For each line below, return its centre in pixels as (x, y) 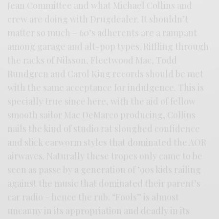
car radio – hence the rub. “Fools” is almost (93, 197)
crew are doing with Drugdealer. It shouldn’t (98, 19)
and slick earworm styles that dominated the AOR (107, 142)
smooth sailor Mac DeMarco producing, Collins (102, 115)
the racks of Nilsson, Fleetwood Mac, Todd (92, 60)
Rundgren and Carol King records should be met (106, 74)
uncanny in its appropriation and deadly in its (99, 210)
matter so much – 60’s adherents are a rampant (102, 33)
